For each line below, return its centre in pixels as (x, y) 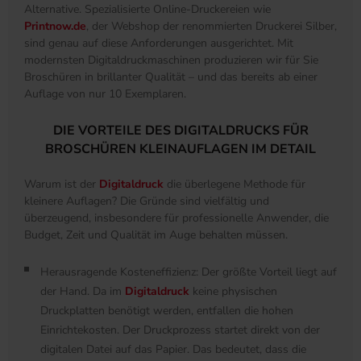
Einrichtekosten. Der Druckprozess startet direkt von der (180, 330)
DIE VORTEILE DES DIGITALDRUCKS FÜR (180, 131)
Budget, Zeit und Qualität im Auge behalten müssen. (156, 235)
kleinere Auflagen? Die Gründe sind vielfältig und (147, 201)
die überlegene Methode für (234, 185)
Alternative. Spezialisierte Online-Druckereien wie (147, 10)
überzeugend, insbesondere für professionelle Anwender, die (176, 218)
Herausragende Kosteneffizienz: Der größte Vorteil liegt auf (189, 272)
